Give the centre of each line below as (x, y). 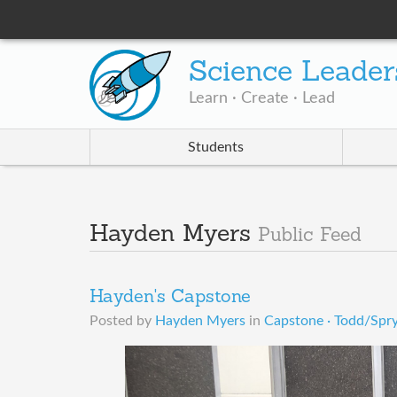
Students (216, 148)
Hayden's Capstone (170, 298)
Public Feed (309, 237)
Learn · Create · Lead (262, 99)
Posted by (122, 321)
